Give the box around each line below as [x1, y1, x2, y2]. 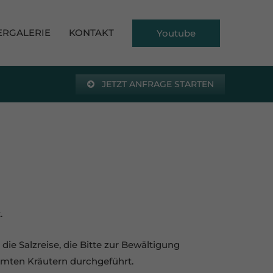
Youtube [157, 27, 196, 39]
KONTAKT [69, 27, 114, 38]
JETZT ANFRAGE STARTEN [99, 79, 214, 90]
